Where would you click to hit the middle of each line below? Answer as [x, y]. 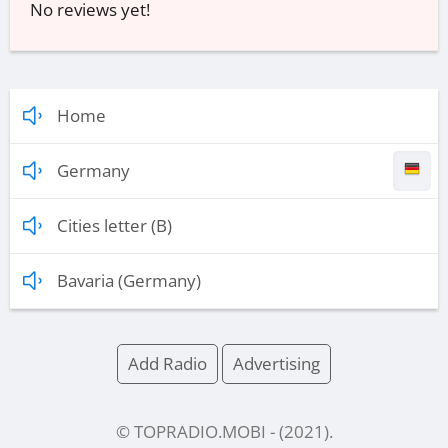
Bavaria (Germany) [129, 280]
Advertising [276, 363]
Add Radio [167, 363]
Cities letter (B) [114, 225]
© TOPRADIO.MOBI [190, 432]
